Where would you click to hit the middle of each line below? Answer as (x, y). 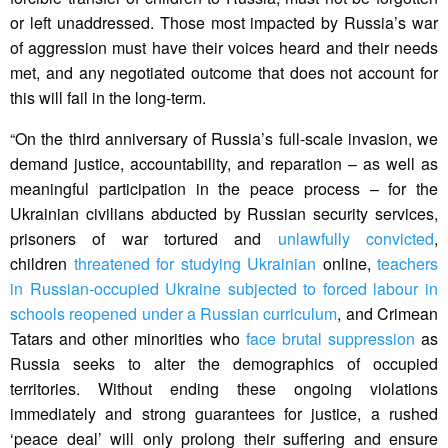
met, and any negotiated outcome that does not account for (224, 73)
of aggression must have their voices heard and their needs (224, 48)
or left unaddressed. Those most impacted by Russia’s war (224, 23)
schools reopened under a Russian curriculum (174, 314)
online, (346, 264)
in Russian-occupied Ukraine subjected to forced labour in (224, 289)
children (42, 264)
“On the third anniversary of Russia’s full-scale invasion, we (224, 139)
